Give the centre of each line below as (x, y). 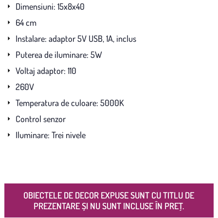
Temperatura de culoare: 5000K (70, 102)
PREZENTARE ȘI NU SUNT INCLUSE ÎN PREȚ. (109, 206)
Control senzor (40, 118)
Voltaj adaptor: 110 (46, 70)
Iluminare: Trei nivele (50, 135)
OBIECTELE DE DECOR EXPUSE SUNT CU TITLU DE (109, 195)
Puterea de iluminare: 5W (59, 54)
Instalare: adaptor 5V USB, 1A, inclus (76, 38)
